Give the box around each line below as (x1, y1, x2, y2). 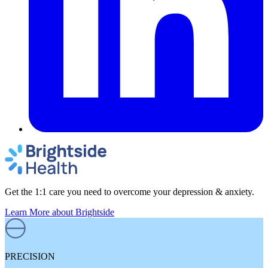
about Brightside (50, 206, 114, 217)
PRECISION (5, 251, 55, 261)
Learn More (5, 206, 50, 217)
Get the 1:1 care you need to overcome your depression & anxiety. (5, 186, 254, 197)
